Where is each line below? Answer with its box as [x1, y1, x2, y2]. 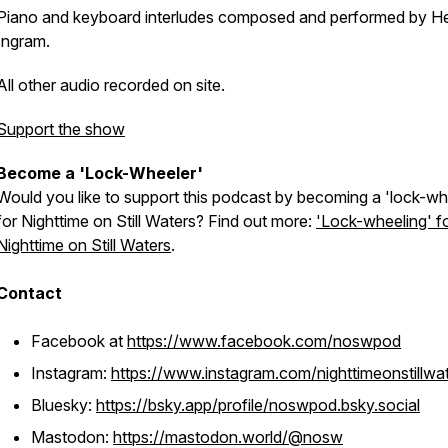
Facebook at [31, 331, 127, 351]
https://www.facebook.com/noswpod [127, 331, 401, 351]
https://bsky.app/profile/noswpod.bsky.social [96, 395, 420, 415]
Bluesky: [31, 395, 96, 415]
